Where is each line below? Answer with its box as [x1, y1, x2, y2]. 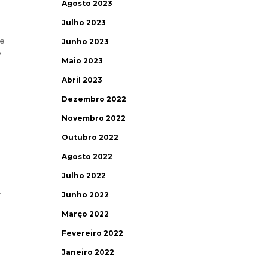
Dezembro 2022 [62, 95, 127, 103]
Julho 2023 [62, 18, 106, 27]
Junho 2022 [62, 190, 109, 199]
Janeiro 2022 [62, 248, 115, 257]
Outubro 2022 [62, 133, 119, 142]
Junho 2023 [62, 37, 109, 46]
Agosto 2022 [62, 152, 113, 161]
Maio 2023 [62, 56, 103, 65]
